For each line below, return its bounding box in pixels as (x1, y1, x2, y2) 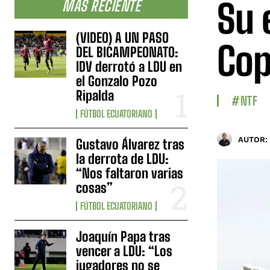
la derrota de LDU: (76, 151, 169, 168)
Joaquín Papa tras (76, 228, 171, 245)
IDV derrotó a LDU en (76, 58, 183, 75)
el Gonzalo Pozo (76, 73, 158, 90)
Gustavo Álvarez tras (76, 136, 185, 153)
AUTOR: (238, 134, 268, 144)
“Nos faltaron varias (76, 165, 184, 182)
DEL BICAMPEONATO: (76, 44, 179, 61)
